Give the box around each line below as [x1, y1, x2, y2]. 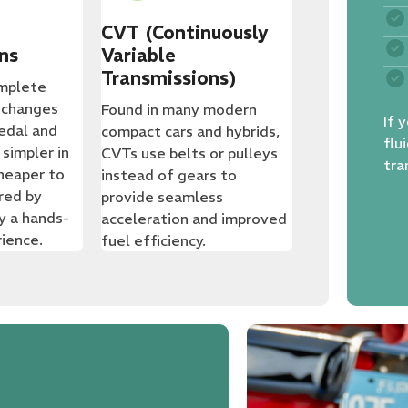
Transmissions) [100, 66, 237, 89]
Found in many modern [100, 100, 257, 118]
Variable [100, 44, 176, 66]
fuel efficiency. [100, 231, 206, 250]
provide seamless [100, 188, 223, 206]
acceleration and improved [100, 209, 287, 228]
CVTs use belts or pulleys [100, 144, 278, 162]
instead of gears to [100, 166, 237, 184]
